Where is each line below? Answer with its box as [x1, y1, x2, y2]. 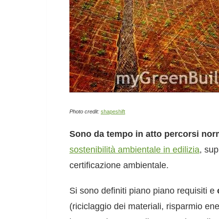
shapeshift [101, 109, 125, 114]
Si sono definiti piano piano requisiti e [69, 186, 217, 196]
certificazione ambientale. [69, 160, 169, 170]
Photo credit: [69, 109, 99, 114]
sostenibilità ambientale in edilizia [69, 145, 199, 154]
